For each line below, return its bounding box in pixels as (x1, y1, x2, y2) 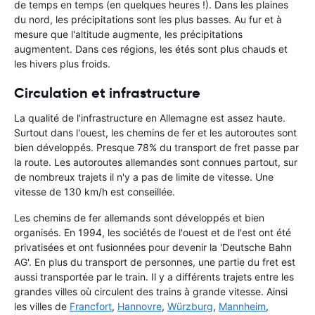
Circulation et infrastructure (14, 84, 200, 103)
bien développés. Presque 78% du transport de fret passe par (14, 141, 299, 154)
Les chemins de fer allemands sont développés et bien (14, 212, 264, 224)
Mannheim (219, 300, 266, 313)
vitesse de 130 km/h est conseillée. (14, 186, 175, 198)
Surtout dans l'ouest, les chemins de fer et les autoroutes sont (14, 127, 297, 139)
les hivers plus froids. (14, 58, 110, 70)
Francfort (70, 300, 112, 313)
